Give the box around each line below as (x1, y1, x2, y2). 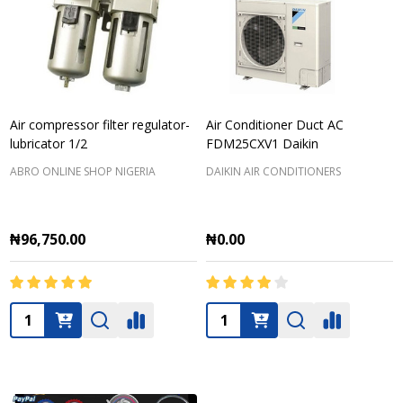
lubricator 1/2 (10, 135, 87, 152)
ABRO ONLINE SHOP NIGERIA (10, 164, 156, 179)
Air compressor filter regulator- (10, 116, 190, 133)
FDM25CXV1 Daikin (206, 135, 318, 152)
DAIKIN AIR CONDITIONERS (206, 164, 341, 179)
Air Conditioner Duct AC (206, 116, 344, 133)
